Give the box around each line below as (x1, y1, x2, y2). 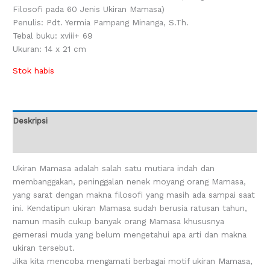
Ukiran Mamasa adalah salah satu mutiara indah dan (13, 163, 215, 173)
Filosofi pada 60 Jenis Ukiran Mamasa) (13, 4, 165, 14)
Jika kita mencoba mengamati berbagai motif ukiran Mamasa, (13, 256, 253, 266)
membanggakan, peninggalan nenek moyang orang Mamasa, (13, 176, 246, 186)
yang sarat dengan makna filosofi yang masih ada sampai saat (13, 189, 256, 199)
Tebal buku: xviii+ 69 (13, 31, 93, 41)
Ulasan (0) (13, 137, 53, 148)
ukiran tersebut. (13, 242, 75, 253)
